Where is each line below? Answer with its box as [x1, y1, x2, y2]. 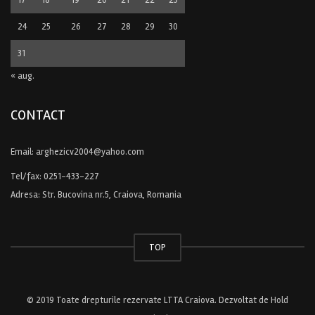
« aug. [11, 70, 34, 82]
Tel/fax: [11, 170, 44, 182]
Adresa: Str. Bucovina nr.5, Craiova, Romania [11, 188, 181, 200]
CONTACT [11, 105, 65, 124]
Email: [11, 146, 36, 157]
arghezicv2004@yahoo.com [36, 146, 144, 157]
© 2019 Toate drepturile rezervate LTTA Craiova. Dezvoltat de [27, 294, 271, 306]
